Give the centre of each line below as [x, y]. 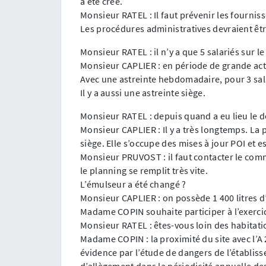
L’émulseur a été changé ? [133, 184]
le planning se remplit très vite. [144, 170]
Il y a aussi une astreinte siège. [143, 92]
